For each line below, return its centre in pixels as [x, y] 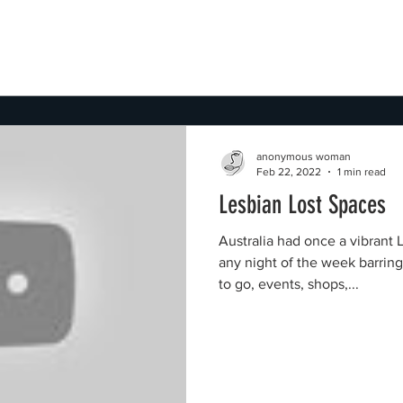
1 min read [362, 171]
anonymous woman [304, 157]
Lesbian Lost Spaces [302, 205]
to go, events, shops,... [289, 284]
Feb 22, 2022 [289, 171]
